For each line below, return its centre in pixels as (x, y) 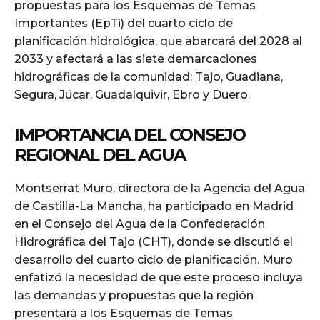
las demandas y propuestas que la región (134, 295)
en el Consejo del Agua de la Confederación (140, 224)
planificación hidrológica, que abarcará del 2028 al (158, 41)
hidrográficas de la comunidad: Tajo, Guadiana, (149, 76)
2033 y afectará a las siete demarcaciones (136, 59)
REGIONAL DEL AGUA (100, 154)
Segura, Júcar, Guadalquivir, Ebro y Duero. (132, 94)
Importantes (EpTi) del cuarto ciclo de (124, 23)
